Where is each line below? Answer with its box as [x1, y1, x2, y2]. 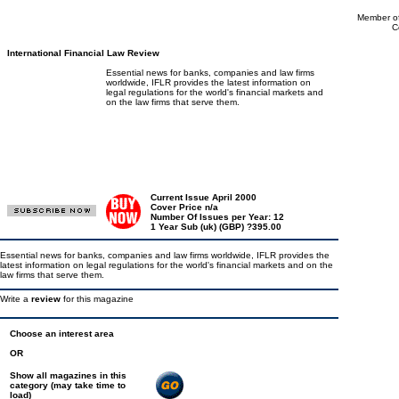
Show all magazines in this [10, 370, 126, 380]
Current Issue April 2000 [151, 192, 256, 202]
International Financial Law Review [7, 48, 159, 58]
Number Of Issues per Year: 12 [151, 212, 284, 222]
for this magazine [63, 294, 134, 304]
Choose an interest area [10, 329, 114, 338]
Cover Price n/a [151, 202, 218, 212]
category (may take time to [10, 380, 126, 390]
